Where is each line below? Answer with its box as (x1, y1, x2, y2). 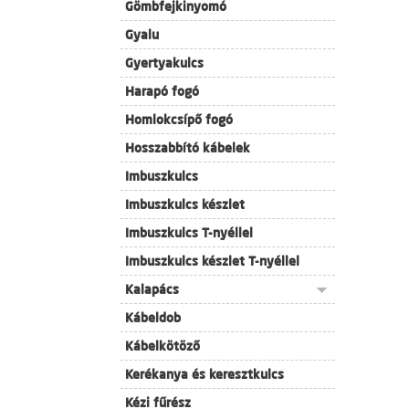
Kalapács (125, 281, 179, 298)
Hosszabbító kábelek (125, 140, 250, 156)
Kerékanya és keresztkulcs (125, 366, 284, 383)
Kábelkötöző (125, 338, 200, 354)
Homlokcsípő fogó (125, 111, 233, 128)
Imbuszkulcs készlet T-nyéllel (125, 253, 299, 269)
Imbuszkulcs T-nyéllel (125, 225, 253, 241)
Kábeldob (125, 309, 181, 326)
